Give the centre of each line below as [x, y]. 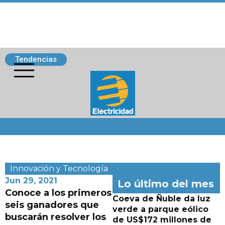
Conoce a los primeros [58, 193]
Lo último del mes [166, 184]
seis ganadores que [52, 205]
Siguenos [26, 123]
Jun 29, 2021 [31, 181]
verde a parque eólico [160, 209]
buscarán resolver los [55, 217]
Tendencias [36, 59]
